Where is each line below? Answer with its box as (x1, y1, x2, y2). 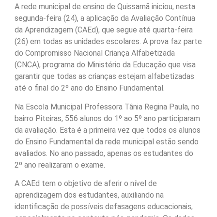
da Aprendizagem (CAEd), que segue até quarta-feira (15, 25, 193, 35)
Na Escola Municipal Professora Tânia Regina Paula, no (15, 102, 200, 111)
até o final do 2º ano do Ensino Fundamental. (15, 83, 165, 93)
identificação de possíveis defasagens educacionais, (15, 202, 193, 212)
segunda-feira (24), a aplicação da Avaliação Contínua (15, 14, 195, 23)
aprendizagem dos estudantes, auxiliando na (15, 190, 164, 200)
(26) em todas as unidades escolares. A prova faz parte (15, 37, 202, 46)
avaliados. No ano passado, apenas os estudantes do (15, 148, 193, 158)
